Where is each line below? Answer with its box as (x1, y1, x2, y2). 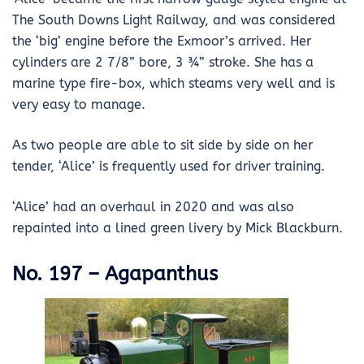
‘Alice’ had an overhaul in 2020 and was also (12, 199, 294, 214)
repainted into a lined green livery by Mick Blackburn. (12, 220, 343, 236)
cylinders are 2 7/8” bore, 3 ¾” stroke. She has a (12, 54, 314, 70)
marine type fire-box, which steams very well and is (12, 76, 335, 91)
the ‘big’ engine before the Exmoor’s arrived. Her (12, 33, 311, 49)
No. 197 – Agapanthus (12, 262, 218, 285)
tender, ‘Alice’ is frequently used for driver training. (12, 158, 325, 174)
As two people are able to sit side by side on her (12, 137, 313, 153)
